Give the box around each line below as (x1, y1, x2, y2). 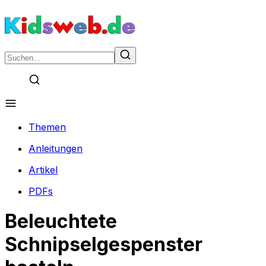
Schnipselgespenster (5, 233, 202, 256)
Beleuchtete (5, 210, 117, 233)
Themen (28, 121, 66, 133)
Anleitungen (28, 142, 83, 154)
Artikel (28, 164, 58, 176)
